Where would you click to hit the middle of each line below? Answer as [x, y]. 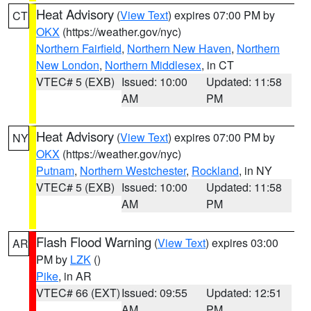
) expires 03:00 [242, 243]
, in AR [75, 276]
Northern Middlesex [153, 65]
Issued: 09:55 [154, 293]
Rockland [215, 170]
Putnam [55, 170]
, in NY [255, 170]
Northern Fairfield [79, 48]
